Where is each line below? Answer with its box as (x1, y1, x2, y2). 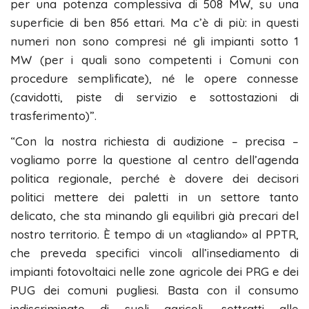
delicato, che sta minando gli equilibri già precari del (10, 208, 299, 223)
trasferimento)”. (10, 108, 97, 123)
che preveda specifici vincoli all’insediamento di (10, 246, 299, 261)
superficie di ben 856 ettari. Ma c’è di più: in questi (10, 15, 299, 30)
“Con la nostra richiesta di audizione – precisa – (10, 134, 299, 149)
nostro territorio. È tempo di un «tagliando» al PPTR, (10, 227, 299, 242)
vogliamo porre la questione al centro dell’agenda (10, 152, 299, 168)
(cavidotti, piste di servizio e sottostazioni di (10, 90, 299, 105)
